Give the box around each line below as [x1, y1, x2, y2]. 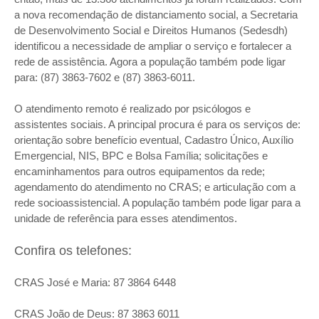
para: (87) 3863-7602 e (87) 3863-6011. [14, 71, 195, 84]
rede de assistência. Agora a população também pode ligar [14, 56, 286, 68]
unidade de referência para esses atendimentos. [14, 212, 237, 225]
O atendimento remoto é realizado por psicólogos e [14, 103, 251, 115]
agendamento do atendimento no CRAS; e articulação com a [14, 181, 296, 194]
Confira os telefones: [14, 244, 132, 258]
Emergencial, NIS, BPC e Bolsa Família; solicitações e [14, 150, 268, 162]
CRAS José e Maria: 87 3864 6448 [14, 276, 176, 289]
